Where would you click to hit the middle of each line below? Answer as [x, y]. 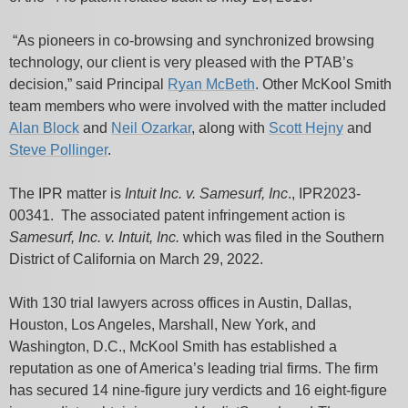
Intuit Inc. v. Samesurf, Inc [206, 194]
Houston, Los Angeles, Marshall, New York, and [163, 325]
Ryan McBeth [211, 84]
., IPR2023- [324, 194]
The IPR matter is [67, 194]
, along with [230, 128]
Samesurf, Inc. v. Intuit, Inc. [94, 237]
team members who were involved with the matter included [198, 106]
